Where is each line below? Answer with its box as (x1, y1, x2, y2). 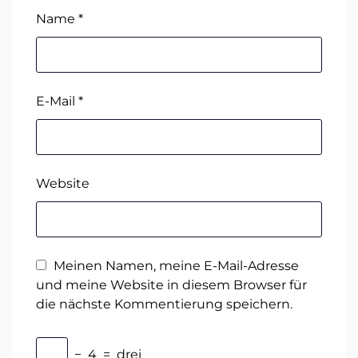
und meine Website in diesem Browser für (36, 277, 307, 293)
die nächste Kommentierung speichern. (36, 296, 292, 312)
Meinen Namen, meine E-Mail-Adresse (54, 258, 299, 274)
